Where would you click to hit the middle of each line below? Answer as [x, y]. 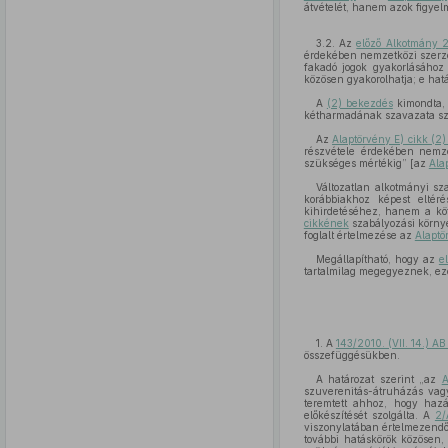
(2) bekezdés [359, 103]
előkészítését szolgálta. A [369, 415]
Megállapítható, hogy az [377, 259]
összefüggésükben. [351, 355]
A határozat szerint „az [378, 379]
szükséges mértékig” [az [366, 163]
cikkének [326, 223]
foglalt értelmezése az [359, 235]
